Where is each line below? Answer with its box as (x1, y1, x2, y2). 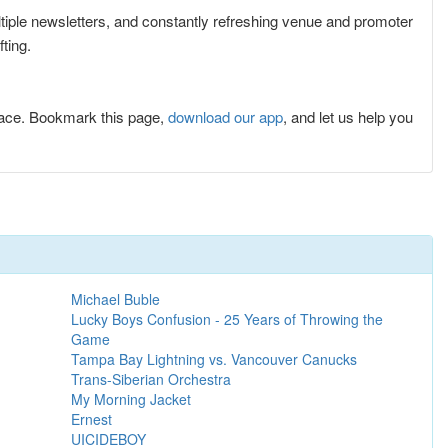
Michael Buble (71, 288, 161, 309)
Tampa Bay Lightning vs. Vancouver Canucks (71, 348, 358, 369)
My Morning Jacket (71, 388, 192, 409)
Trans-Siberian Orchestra (71, 368, 232, 389)
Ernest (71, 408, 113, 429)
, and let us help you (283, 105, 413, 127)
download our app (168, 105, 283, 127)
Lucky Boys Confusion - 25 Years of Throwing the (71, 308, 384, 329)
